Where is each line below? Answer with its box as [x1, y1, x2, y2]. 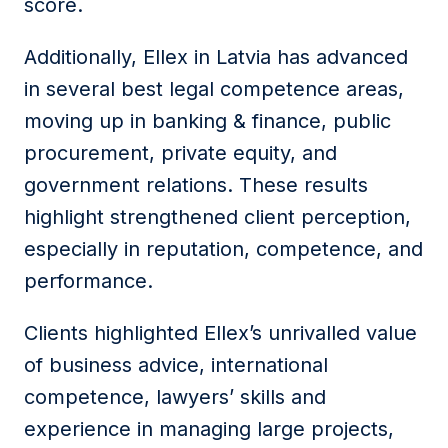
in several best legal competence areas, [24, 77, 404, 101]
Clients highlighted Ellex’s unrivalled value [24, 321, 417, 345]
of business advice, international [24, 353, 328, 377]
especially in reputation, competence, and [24, 237, 423, 261]
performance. [24, 269, 153, 293]
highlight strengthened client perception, [24, 205, 411, 229]
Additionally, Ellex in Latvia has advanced [24, 45, 408, 69]
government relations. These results [24, 173, 368, 197]
